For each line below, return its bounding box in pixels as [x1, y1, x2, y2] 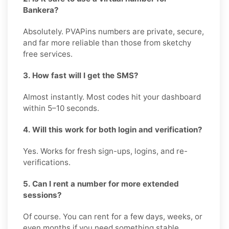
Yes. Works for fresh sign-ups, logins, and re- [23, 146, 188, 156]
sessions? [23, 190, 62, 200]
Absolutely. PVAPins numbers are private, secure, [23, 27, 204, 37]
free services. [23, 49, 73, 59]
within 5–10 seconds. [23, 103, 99, 113]
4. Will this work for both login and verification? [23, 125, 202, 135]
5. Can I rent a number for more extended [23, 179, 179, 189]
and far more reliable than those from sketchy [23, 38, 191, 48]
